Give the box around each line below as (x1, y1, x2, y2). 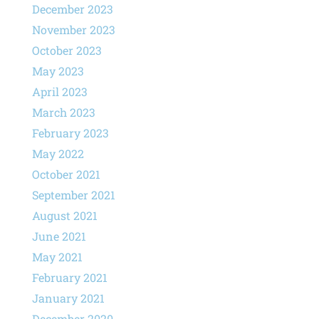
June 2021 (31, 228, 86, 244)
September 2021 (31, 187, 115, 202)
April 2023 (31, 83, 88, 99)
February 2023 (31, 125, 109, 140)
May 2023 (31, 63, 84, 78)
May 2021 (31, 249, 83, 264)
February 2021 (31, 269, 108, 285)
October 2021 (31, 166, 100, 182)
